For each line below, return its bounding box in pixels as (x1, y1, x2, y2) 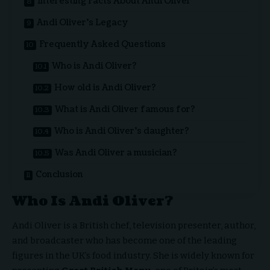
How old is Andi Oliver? (54, 82, 156, 94)
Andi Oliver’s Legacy (37, 17, 128, 29)
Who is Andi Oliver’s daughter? (54, 125, 189, 137)
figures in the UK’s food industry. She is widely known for (12, 250, 254, 261)
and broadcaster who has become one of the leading (12, 234, 237, 246)
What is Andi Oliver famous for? (55, 104, 195, 116)
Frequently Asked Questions (39, 39, 166, 51)
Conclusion (36, 169, 83, 181)
